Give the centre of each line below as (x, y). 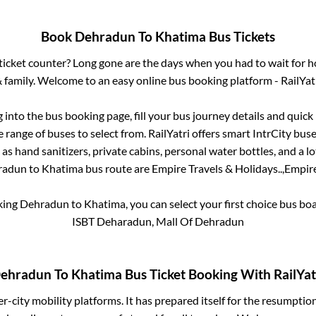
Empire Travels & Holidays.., (218, 168)
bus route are (117, 168)
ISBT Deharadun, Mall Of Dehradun (158, 221)
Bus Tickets (241, 36)
